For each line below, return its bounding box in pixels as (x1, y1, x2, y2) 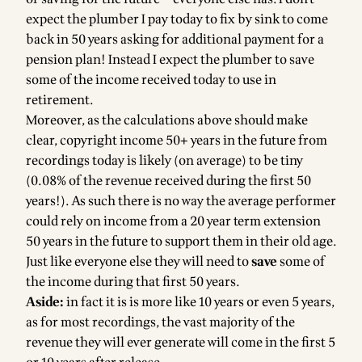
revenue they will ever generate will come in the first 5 (26, 333, 335, 353)
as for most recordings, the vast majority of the (26, 313, 295, 333)
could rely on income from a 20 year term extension (26, 212, 321, 232)
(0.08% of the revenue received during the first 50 (26, 171, 311, 192)
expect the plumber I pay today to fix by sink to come (26, 10, 328, 30)
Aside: (26, 293, 64, 313)
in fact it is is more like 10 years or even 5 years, (64, 293, 335, 313)
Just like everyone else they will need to (26, 252, 251, 272)
